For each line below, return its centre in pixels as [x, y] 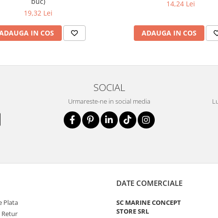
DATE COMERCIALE [149, 183]
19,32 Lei [38, 13]
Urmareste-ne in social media [109, 101]
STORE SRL [133, 211]
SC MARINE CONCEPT [149, 202]
